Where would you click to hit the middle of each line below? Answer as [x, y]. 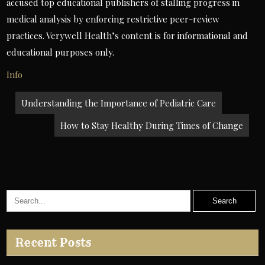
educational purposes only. [61, 52]
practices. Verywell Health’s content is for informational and [127, 35]
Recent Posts [54, 243]
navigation [61, 120]
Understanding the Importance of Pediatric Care [119, 103]
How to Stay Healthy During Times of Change [152, 125]
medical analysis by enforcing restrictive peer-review [113, 19]
